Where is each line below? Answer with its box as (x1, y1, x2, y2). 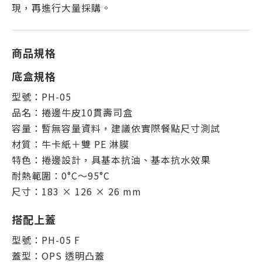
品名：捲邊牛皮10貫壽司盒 (12, 105, 133, 119)
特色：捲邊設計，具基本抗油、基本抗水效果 (12, 153, 211, 167)
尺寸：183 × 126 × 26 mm (12, 184, 142, 198)
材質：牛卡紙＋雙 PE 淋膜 (12, 137, 129, 151)
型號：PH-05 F (12, 233, 80, 247)
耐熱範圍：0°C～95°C (12, 168, 110, 182)
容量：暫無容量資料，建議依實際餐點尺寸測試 (12, 121, 220, 135)
